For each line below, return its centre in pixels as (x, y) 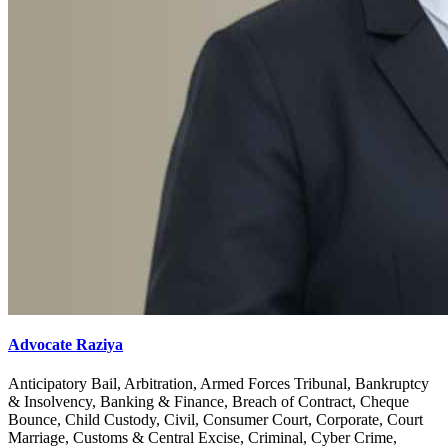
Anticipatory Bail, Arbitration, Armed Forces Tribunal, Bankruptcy (218, 384)
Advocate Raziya (65, 344)
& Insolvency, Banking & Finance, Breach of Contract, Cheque (208, 402)
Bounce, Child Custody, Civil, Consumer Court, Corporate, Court (215, 420)
